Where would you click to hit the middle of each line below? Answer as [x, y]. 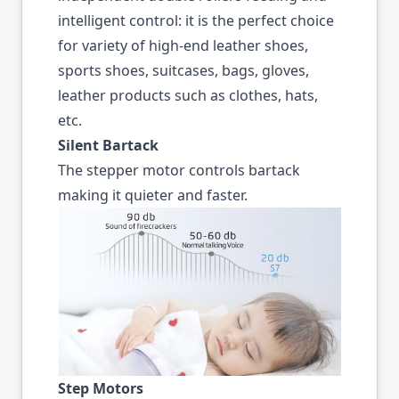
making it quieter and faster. [153, 195]
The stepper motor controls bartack [179, 170]
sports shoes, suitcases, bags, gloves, [183, 70]
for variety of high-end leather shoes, [183, 45]
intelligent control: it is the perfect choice [196, 20]
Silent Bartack [108, 145]
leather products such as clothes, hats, [188, 95]
